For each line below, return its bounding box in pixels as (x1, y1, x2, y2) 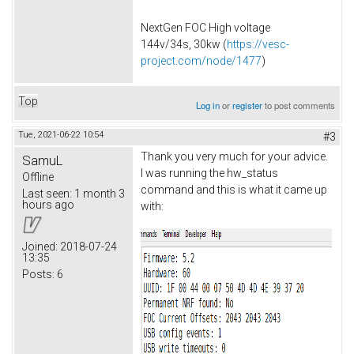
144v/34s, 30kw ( (141, 38, 227, 51)
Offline (22, 171, 54, 184)
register (232, 99, 263, 112)
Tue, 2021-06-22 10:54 (18, 130, 104, 141)
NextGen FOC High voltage (141, 21, 270, 35)
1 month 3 (72, 187, 125, 201)
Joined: (22, 240, 58, 254)
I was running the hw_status (141, 167, 278, 180)
